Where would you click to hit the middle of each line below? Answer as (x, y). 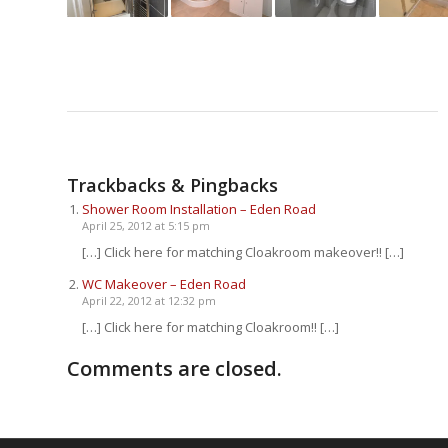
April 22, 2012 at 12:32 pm (149, 300)
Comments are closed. (174, 369)
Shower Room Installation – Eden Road (199, 208)
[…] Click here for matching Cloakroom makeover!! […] (243, 251)
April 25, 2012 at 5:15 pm (146, 225)
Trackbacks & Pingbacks (172, 184)
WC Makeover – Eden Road (164, 283)
